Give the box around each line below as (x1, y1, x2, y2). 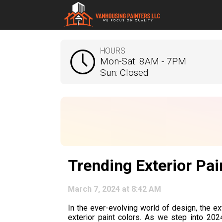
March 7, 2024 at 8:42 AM (68, 184, 161, 194)
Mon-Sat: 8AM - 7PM (100, 55, 186, 67)
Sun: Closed (100, 66, 148, 78)
